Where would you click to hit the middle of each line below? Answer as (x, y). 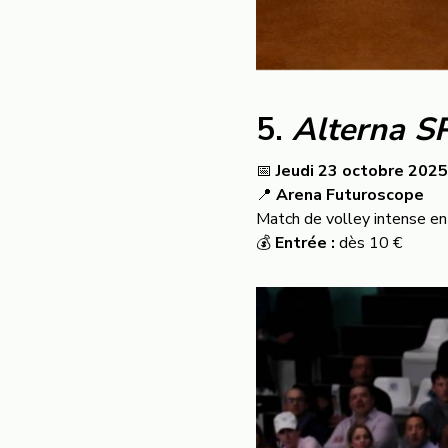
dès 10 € (368, 243)
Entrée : (305, 243)
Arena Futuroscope (350, 195)
